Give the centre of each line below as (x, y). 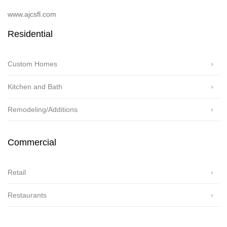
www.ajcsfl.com (32, 14)
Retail (17, 172)
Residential (30, 34)
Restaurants (27, 195)
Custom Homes (32, 64)
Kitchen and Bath (35, 86)
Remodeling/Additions (43, 109)
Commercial (32, 142)
